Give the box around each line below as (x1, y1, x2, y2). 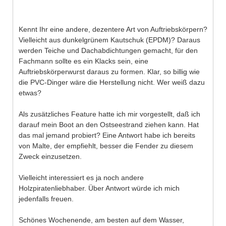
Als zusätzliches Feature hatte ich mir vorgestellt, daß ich (19, 109, 200, 118)
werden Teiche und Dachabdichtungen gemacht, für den (19, 46, 198, 54)
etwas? (19, 88, 41, 97)
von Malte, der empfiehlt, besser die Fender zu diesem (19, 141, 193, 150)
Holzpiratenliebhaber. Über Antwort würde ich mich (19, 184, 180, 192)
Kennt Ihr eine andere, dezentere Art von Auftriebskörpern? (19, 25, 207, 33)
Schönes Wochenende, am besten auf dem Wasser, (19, 215, 184, 224)
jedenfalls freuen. (19, 194, 74, 203)
